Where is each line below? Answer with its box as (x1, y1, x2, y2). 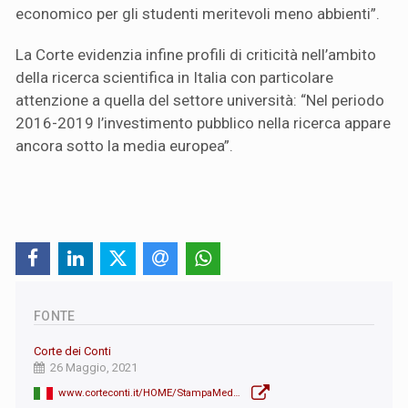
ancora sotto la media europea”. (15, 137, 233, 156)
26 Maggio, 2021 (50, 361, 138, 375)
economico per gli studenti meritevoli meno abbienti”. (15, 5, 380, 24)
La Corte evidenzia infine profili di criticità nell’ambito (15, 46, 376, 65)
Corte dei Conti (34, 344, 111, 359)
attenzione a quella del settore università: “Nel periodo (15, 91, 384, 110)
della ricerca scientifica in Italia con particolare (15, 68, 333, 87)
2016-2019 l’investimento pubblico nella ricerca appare (15, 114, 391, 133)
